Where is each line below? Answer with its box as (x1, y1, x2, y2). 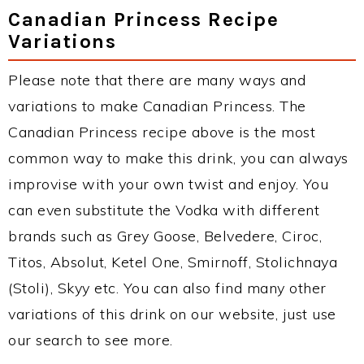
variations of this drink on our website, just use (8, 304, 336, 323)
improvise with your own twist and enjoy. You (8, 174, 328, 193)
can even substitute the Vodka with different (8, 200, 319, 219)
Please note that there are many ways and (8, 70, 305, 89)
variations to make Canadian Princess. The (8, 96, 306, 115)
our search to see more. (8, 330, 173, 349)
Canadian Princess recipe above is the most (8, 122, 315, 141)
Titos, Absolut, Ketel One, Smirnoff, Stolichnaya (8, 252, 337, 271)
